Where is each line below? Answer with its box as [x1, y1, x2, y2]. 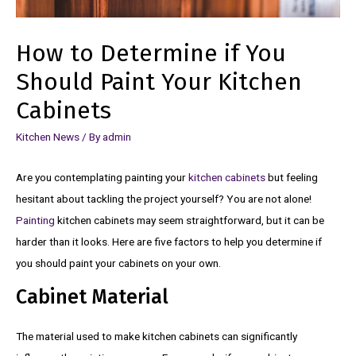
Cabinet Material [16, 285, 168, 310]
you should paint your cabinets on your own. [16, 256, 221, 269]
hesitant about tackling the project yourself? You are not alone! [16, 192, 311, 205]
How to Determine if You [16, 39, 286, 68]
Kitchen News [16, 130, 79, 144]
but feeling [265, 170, 318, 184]
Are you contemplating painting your [16, 170, 188, 184]
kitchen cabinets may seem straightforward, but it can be [57, 213, 324, 226]
